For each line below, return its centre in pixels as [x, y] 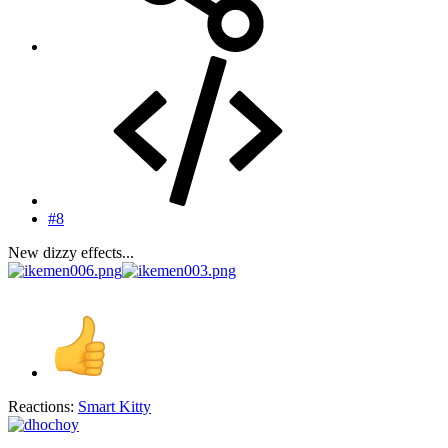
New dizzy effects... [71, 253]
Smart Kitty [114, 407]
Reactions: [41, 407]
